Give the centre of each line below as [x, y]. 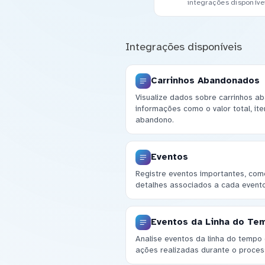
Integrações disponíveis [183, 46]
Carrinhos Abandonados [205, 81]
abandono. [154, 120]
